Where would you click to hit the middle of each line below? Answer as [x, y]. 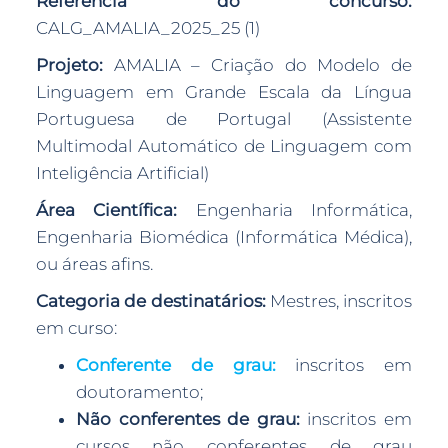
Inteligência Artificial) [122, 173]
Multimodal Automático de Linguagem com [224, 146]
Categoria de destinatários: [150, 301]
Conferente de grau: [175, 365]
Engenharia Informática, [295, 210]
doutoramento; [139, 392]
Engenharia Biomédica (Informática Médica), [224, 237]
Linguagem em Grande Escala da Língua [224, 92]
